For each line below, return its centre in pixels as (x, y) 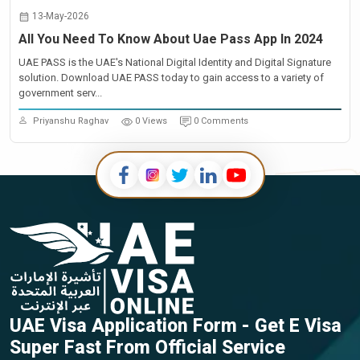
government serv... (60, 93)
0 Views (151, 121)
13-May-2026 (61, 16)
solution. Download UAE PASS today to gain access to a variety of (171, 78)
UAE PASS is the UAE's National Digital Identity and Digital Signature (175, 62)
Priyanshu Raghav (71, 121)
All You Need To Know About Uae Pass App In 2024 (171, 39)
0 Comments (221, 121)
